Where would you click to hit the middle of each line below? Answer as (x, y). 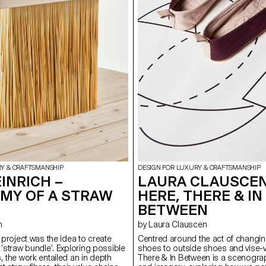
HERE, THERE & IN (200, 195)
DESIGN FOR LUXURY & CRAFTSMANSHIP (199, 167)
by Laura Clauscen (178, 224)
